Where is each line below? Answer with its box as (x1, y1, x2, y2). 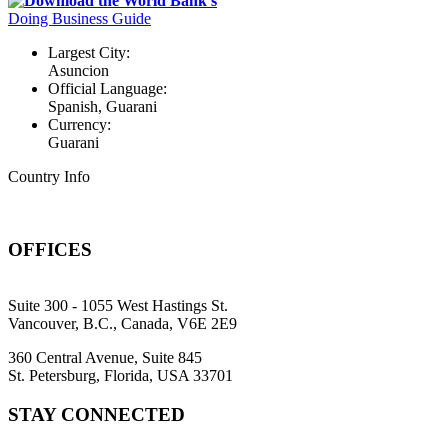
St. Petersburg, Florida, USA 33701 (8, 367, 233, 385)
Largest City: (48, 43, 130, 61)
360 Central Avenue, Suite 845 (8, 349, 202, 367)
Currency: (48, 115, 111, 133)
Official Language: (48, 79, 167, 97)
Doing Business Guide (8, 9, 151, 27)
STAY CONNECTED (8, 404, 185, 426)
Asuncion (48, 61, 109, 79)
